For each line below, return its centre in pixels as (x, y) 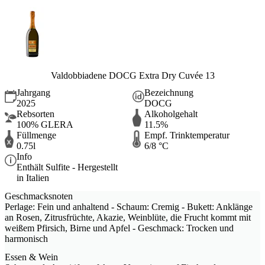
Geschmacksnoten (39, 196)
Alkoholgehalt (171, 114)
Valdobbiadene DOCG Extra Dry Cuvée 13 (132, 76)
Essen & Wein (31, 257)
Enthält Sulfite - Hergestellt (67, 167)
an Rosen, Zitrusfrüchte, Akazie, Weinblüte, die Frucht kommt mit (128, 218)
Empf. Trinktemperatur (187, 135)
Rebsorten (35, 114)
